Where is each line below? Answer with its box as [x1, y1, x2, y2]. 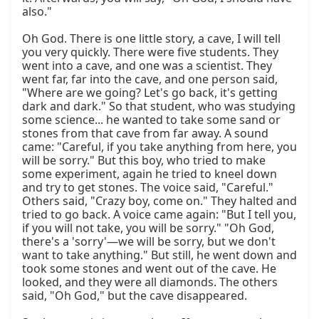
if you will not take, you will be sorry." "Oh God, [22, 220, 274, 236]
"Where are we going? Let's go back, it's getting [22, 85, 278, 101]
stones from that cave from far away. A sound [22, 125, 268, 142]
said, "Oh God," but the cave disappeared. [22, 288, 247, 304]
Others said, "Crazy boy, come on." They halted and [22, 193, 297, 209]
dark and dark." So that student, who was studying [22, 98, 296, 115]
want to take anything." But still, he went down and [22, 247, 297, 263]
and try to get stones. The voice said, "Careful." [22, 179, 273, 196]
